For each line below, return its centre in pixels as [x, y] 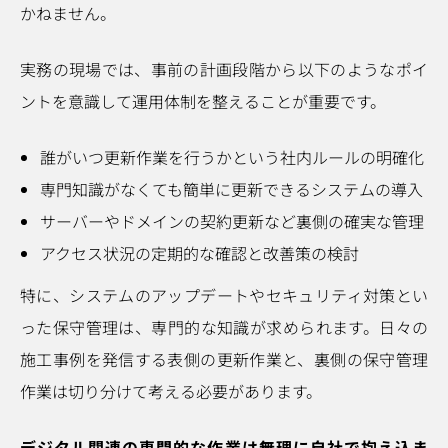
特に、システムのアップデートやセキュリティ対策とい [224, 295]
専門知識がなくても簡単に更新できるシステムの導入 [231, 189]
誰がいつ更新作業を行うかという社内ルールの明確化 [232, 157]
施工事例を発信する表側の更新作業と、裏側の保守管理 [224, 359]
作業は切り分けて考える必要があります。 [171, 391]
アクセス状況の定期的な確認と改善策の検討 [199, 253]
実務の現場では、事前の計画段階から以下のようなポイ [224, 69]
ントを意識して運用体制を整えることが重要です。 [203, 101]
